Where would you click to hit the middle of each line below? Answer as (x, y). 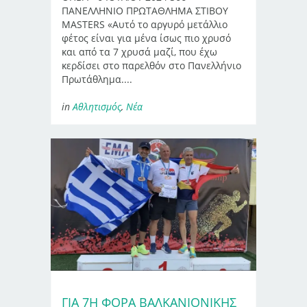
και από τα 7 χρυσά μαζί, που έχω (139, 52)
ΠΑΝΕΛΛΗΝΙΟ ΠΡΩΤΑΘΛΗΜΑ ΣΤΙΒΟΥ (145, 11)
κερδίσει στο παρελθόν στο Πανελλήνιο (151, 66)
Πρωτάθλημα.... (97, 79)
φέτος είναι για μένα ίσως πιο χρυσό (146, 38)
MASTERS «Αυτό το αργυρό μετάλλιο (145, 25)
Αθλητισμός (97, 107)
